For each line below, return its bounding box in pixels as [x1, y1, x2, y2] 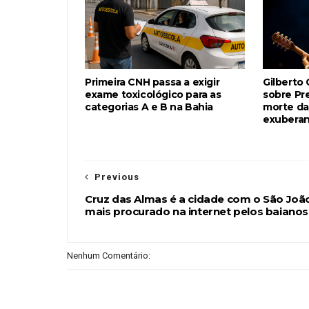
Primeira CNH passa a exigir [85, 75, 220, 88]
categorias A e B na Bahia [85, 100, 214, 113]
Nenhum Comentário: [67, 250, 150, 261]
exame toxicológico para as [85, 88, 221, 101]
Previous [94, 171, 139, 182]
